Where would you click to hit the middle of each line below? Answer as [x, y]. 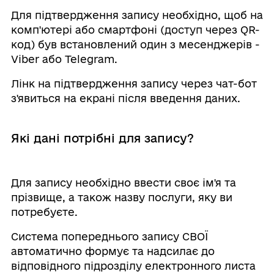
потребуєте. [44, 212]
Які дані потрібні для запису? [102, 138]
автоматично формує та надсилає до [113, 251]
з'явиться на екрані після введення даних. [125, 98]
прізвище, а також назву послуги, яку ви [121, 197]
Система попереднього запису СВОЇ [109, 236]
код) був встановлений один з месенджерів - [135, 44]
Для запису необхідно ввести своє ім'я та [123, 182]
